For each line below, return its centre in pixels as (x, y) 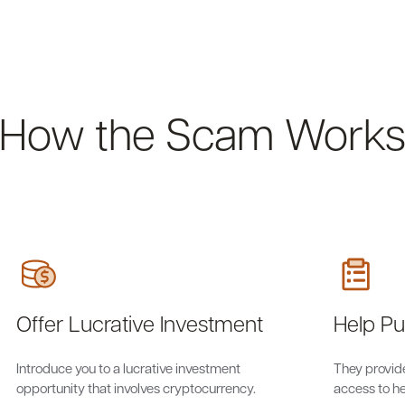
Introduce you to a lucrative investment (128, 368)
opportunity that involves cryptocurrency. (136, 388)
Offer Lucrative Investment (140, 323)
